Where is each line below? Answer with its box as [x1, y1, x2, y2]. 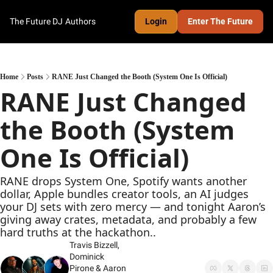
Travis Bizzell [69, 240, 118, 250]
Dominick [69, 252, 104, 261]
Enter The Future [188, 16, 253, 26]
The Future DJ [10, 16, 63, 26]
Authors [65, 16, 96, 26]
